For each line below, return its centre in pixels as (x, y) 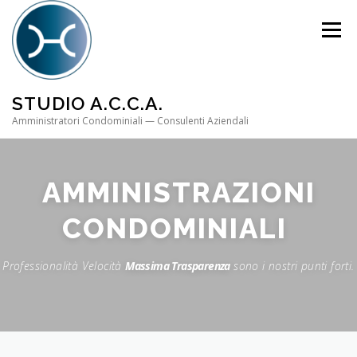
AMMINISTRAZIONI (178, 192)
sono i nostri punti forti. (292, 265)
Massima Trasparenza (178, 265)
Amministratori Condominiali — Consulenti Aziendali (130, 121)
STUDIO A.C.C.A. (88, 103)
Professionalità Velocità (64, 265)
